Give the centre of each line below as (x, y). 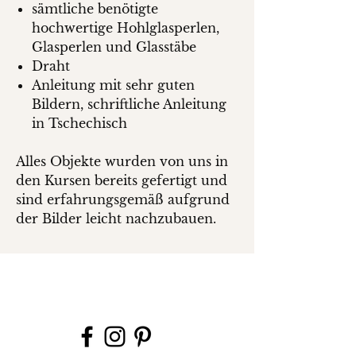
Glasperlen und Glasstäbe (114, 47)
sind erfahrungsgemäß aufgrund (123, 199)
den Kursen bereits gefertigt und (122, 180)
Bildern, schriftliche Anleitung (129, 104)
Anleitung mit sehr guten (113, 85)
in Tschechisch (79, 123)
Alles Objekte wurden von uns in (122, 161)
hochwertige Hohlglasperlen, (126, 28)
